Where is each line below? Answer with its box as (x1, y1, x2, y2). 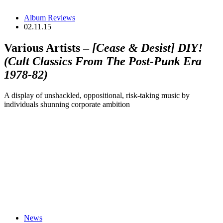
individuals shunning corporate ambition (4, 100, 130, 109)
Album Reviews (24, 13, 75, 22)
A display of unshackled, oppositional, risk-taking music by (4, 91, 190, 100)
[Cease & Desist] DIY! (92, 41, 203, 54)
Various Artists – (4, 41, 92, 54)
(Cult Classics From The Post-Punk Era (4, 54, 202, 68)
